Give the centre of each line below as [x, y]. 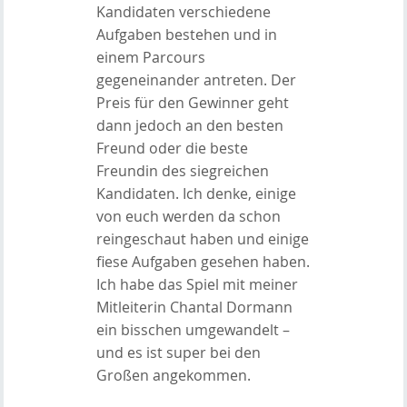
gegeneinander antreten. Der [196, 79]
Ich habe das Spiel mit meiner [197, 284]
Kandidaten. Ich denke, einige [196, 193]
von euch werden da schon [188, 216]
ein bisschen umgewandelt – [193, 329]
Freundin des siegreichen [182, 170]
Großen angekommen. [173, 375]
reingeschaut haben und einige [202, 238]
